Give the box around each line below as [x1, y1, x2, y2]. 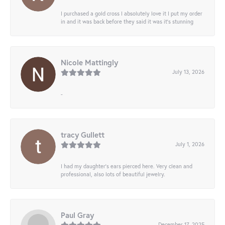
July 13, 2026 [172, 68, 204, 76]
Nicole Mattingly [61, 57, 118, 68]
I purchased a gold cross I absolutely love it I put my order [61, 10, 202, 18]
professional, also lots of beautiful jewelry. [61, 170, 165, 178]
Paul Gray [61, 210, 94, 220]
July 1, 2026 [175, 140, 204, 148]
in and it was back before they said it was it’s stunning [61, 18, 193, 26]
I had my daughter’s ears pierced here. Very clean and [61, 162, 192, 170]
